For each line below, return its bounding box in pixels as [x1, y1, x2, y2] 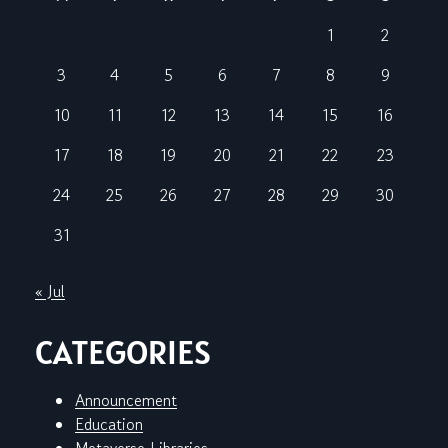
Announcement [75, 388, 177, 413]
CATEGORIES [35, 330, 211, 375]
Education [75, 412, 143, 437]
